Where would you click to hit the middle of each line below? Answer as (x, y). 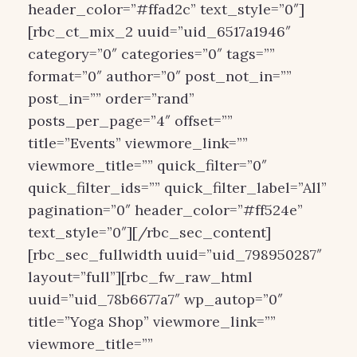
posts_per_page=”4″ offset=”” (130, 121)
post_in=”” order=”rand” (111, 98)
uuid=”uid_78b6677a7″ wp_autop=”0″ (155, 299)
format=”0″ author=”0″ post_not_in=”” (160, 76)
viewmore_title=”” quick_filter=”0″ (147, 165)
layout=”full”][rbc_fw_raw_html (140, 277)
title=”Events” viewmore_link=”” (138, 143)
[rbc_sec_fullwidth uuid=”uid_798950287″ (175, 255)
